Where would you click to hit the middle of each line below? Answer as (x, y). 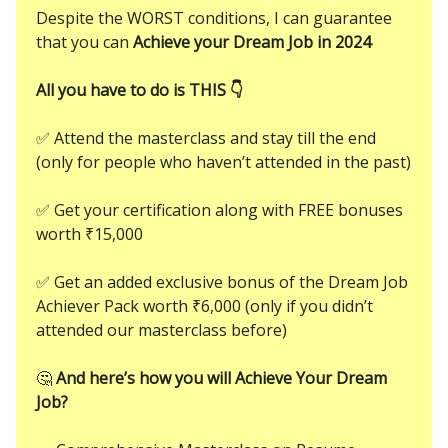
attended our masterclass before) (161, 329)
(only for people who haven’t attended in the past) (223, 161)
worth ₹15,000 (89, 233)
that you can (84, 41)
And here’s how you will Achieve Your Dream (221, 377)
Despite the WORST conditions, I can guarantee (214, 17)
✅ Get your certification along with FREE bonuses (219, 209)
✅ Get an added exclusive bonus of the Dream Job (222, 281)
